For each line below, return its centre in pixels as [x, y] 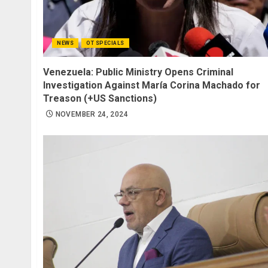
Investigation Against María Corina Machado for [152, 86]
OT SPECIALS [105, 43]
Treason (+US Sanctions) [100, 99]
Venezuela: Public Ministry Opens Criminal [138, 72]
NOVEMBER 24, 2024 [92, 115]
